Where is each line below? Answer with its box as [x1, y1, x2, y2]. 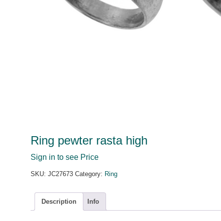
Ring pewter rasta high [31, 134, 147, 147]
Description [41, 197, 76, 205]
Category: [75, 170, 105, 178]
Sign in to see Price [31, 153, 99, 161]
